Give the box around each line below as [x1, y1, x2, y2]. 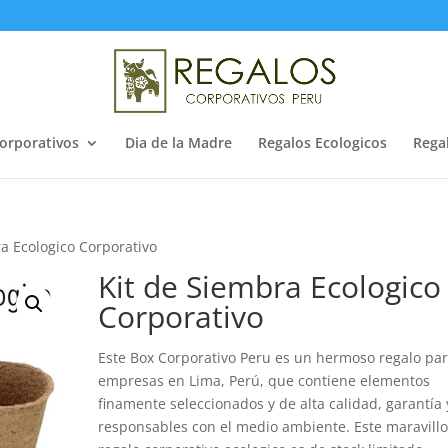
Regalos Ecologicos [258, 133, 387, 152]
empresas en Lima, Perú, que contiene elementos [98, 371, 431, 390]
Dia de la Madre [125, 133, 232, 152]
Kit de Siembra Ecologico [98, 266, 442, 307]
